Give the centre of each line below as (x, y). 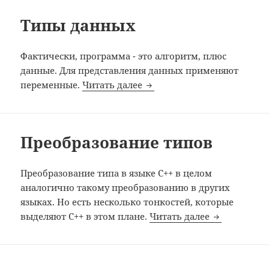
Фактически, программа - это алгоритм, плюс (124, 56)
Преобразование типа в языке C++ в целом (116, 173)
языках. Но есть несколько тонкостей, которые (127, 202)
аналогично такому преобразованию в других (125, 188)
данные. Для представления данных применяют (130, 71)
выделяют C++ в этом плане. (85, 216)
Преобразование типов (117, 143)
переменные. (52, 85)
